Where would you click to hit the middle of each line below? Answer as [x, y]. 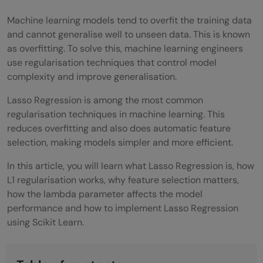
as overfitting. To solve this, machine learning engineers [125, 48]
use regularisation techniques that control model [112, 62]
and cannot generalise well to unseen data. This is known [129, 34]
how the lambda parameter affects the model [105, 194]
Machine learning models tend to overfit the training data [129, 20]
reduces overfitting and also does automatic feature [119, 128]
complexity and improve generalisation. [92, 76]
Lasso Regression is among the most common [105, 100]
